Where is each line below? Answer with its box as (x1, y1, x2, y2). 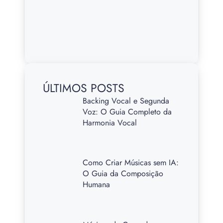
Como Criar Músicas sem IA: (83, 157, 179, 169)
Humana (83, 179, 111, 191)
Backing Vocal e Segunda (83, 95, 170, 107)
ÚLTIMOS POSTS (43, 79, 124, 97)
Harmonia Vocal (83, 116, 137, 128)
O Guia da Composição (83, 168, 164, 180)
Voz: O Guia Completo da (83, 106, 172, 117)
